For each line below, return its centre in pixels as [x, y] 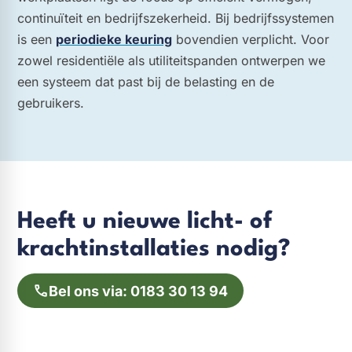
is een [37, 40]
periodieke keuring [114, 40]
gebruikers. [51, 103]
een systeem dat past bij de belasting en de [146, 82]
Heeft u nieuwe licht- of [145, 222]
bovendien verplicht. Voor [251, 40]
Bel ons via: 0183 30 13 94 [138, 291]
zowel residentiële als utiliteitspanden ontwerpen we [171, 61]
